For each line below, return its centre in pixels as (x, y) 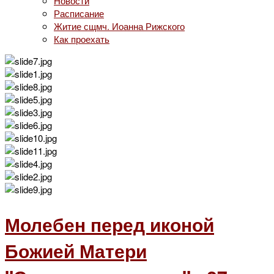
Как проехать (82, 39)
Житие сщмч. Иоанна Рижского (119, 26)
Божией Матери (76, 250)
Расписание (79, 13)
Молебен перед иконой (109, 224)
